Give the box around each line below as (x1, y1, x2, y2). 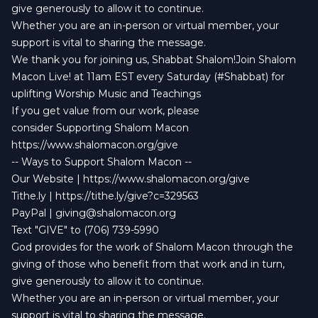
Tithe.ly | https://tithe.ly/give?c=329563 (11, 190, 199, 202)
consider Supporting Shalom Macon (11, 121, 189, 134)
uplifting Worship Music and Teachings (11, 87, 201, 100)
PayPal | (11, 207, 55, 219)
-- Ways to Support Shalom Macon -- (11, 155, 192, 168)
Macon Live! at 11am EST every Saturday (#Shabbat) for (11, 70, 285, 83)
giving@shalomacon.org (55, 207, 176, 219)
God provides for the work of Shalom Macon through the (11, 241, 293, 253)
